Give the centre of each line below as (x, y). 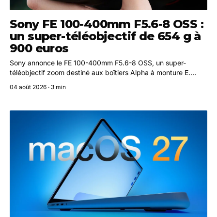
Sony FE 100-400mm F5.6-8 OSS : (107, 24)
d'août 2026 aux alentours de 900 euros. (75, 92)
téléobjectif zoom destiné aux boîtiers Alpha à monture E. (100, 72)
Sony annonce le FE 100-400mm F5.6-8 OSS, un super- (98, 62)
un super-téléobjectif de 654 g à (105, 36)
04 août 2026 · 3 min (38, 87)
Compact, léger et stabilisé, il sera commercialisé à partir (99, 82)
